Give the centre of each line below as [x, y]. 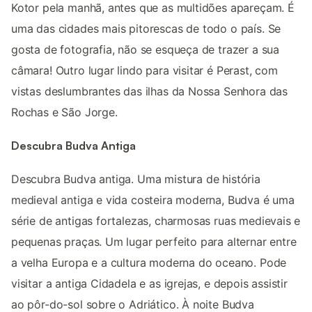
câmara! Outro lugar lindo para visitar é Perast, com [145, 70]
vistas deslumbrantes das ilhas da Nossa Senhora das [150, 91]
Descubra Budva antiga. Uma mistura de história [136, 179]
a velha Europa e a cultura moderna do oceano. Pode [149, 263]
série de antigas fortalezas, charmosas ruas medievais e [156, 221]
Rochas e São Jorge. [64, 112]
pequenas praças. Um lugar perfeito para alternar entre [154, 242]
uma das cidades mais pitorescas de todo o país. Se [146, 28]
